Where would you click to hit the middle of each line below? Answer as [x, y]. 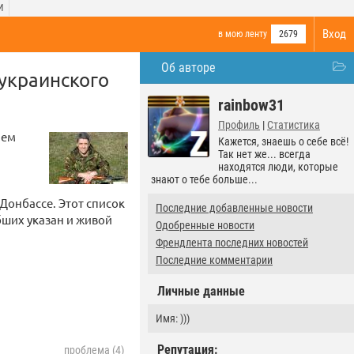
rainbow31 [251, 105]
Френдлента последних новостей [232, 243]
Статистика [294, 125]
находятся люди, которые [278, 167]
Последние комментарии [214, 260]
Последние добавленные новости [234, 208]
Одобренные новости [205, 225]
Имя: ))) [173, 318]
